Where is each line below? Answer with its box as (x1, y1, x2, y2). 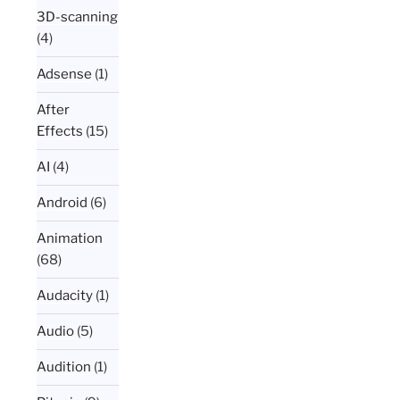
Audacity (37, 287, 94, 304)
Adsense (37, 66, 93, 83)
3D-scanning (37, 9, 119, 26)
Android (37, 195, 88, 212)
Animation (37, 230, 104, 247)
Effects (37, 123, 84, 140)
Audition (37, 359, 92, 376)
